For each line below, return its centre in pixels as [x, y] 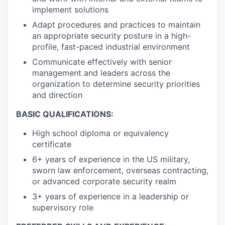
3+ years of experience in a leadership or [110, 197]
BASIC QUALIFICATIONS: [65, 114]
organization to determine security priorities [116, 84]
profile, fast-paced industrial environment [111, 47]
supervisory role [63, 208]
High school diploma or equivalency [100, 133]
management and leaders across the [101, 73]
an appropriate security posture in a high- [111, 36]
